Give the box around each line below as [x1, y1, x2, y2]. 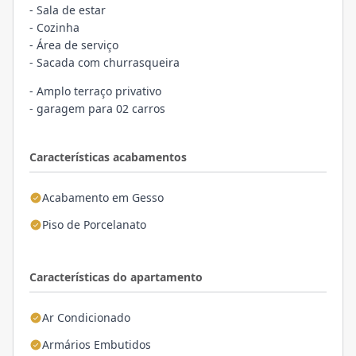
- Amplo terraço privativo [29, 83, 164, 99]
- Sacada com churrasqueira [29, 55, 180, 70]
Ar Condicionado [42, 310, 130, 325]
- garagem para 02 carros [29, 101, 168, 116]
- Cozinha [29, 20, 83, 35]
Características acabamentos [29, 149, 187, 164]
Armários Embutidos [42, 337, 151, 352]
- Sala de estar [29, 2, 109, 17]
